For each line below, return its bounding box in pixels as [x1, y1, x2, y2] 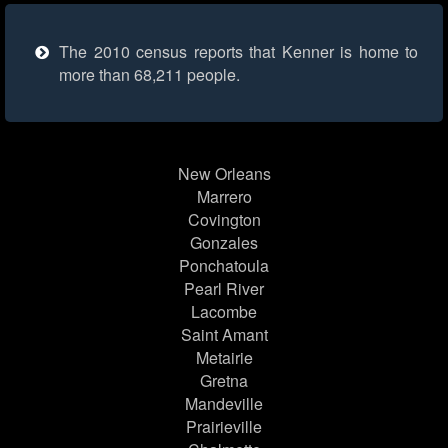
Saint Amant [180, 323, 268, 347]
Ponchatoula [179, 254, 269, 278]
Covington [187, 208, 261, 232]
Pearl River [184, 277, 264, 301]
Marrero [196, 185, 252, 209]
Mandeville [185, 392, 263, 416]
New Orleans [177, 162, 271, 186]
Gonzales [190, 231, 258, 255]
